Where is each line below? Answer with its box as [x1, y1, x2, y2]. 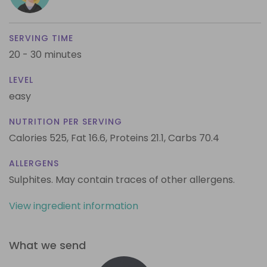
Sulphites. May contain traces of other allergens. [9, 172, 235, 187]
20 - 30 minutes [9, 47, 82, 61]
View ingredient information [9, 198, 138, 213]
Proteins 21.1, [110, 131, 166, 145]
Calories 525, [9, 131, 71, 145]
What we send [9, 237, 86, 253]
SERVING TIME [9, 32, 73, 44]
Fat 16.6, [71, 131, 107, 145]
